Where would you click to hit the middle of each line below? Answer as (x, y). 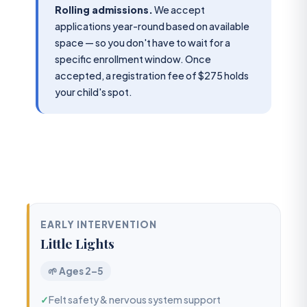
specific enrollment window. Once (133, 59)
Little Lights (77, 244)
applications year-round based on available (152, 26)
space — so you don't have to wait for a (143, 42)
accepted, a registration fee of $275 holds (152, 75)
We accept (179, 9)
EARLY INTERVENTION (99, 224)
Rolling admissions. (104, 9)
